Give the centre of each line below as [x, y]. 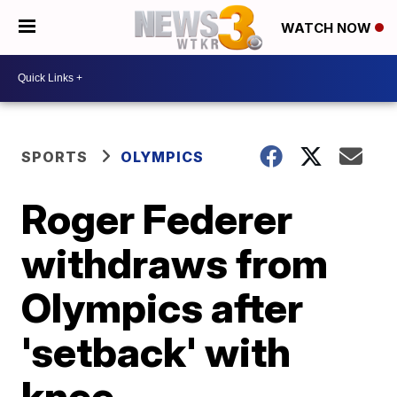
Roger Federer [157, 218]
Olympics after [163, 307]
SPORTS [55, 156]
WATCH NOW [328, 28]
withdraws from [175, 263]
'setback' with [156, 351]
